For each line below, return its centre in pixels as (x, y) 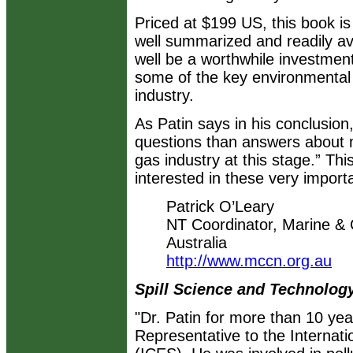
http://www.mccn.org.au (249, 261)
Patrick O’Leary (220, 206)
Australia (197, 243)
